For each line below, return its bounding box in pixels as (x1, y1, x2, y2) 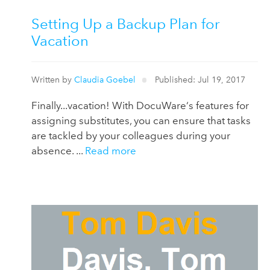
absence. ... (31, 144, 85, 157)
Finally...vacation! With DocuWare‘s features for (31, 99, 249, 111)
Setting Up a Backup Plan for (31, 15, 220, 33)
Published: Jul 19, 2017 (152, 74, 246, 85)
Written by (31, 74, 74, 85)
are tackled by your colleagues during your (31, 129, 230, 142)
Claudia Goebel (74, 74, 136, 85)
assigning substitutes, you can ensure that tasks (31, 114, 251, 127)
